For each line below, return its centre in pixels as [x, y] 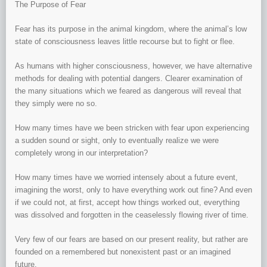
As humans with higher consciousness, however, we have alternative [133, 66]
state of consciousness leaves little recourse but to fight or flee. [125, 42]
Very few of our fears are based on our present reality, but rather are [131, 240]
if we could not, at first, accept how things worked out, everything [127, 203]
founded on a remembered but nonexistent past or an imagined [123, 252]
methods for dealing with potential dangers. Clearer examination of [129, 79]
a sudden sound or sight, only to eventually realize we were [117, 141]
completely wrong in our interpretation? [81, 153]
